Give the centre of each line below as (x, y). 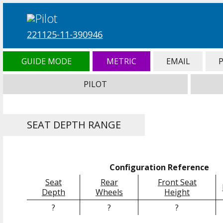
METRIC (122, 61)
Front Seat (177, 182)
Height (177, 192)
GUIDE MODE (46, 61)
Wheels (109, 192)
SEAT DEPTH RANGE (74, 125)
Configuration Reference (159, 167)
